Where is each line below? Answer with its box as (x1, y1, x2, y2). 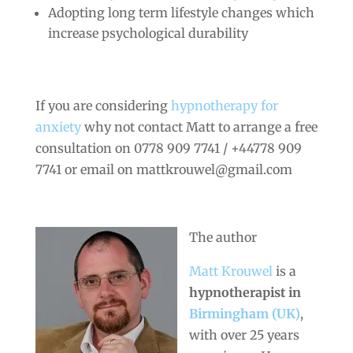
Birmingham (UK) (188, 305, 300, 321)
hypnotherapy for (170, 97, 278, 113)
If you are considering (35, 97, 171, 113)
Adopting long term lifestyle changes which (47, 4, 314, 20)
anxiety (35, 118, 81, 135)
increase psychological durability (47, 24, 248, 41)
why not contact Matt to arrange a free (80, 118, 318, 135)
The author (188, 229, 257, 245)
